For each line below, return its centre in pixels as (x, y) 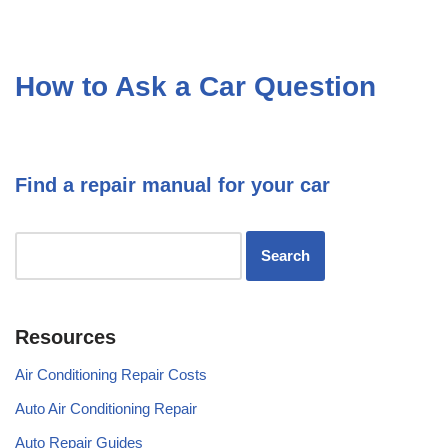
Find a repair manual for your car (172, 184)
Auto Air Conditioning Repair (106, 408)
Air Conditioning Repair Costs (111, 374)
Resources (65, 336)
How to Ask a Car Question (195, 86)
